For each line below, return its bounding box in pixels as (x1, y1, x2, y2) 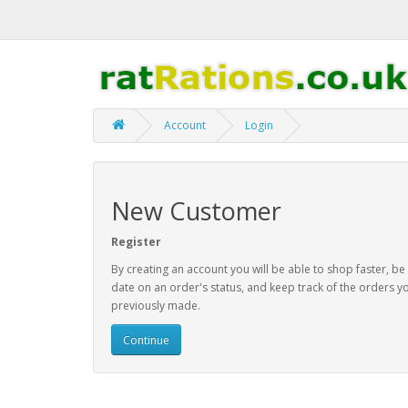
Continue (123, 331, 169, 348)
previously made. (111, 298, 200, 313)
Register (111, 234, 161, 250)
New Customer (111, 194, 281, 228)
